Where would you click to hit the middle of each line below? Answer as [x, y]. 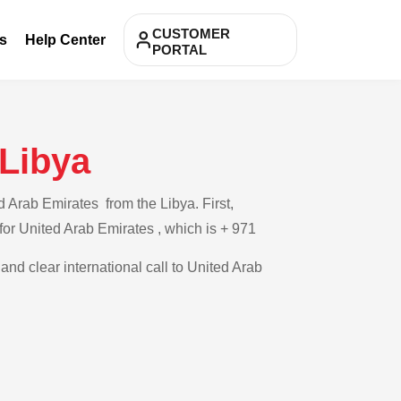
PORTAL [179, 50]
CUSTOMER [191, 34]
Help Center [65, 39]
